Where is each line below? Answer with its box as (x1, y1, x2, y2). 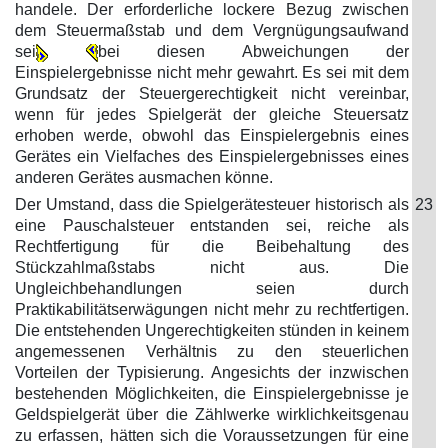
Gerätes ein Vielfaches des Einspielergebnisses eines (15, 148, 409, 165)
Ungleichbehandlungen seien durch (15, 280, 409, 297)
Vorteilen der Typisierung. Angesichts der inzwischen (15, 364, 409, 381)
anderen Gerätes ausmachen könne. (15, 169, 273, 186)
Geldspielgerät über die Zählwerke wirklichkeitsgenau (15, 406, 409, 423)
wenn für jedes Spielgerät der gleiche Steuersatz (15, 106, 409, 123)
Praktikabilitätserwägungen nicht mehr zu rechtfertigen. (15, 301, 409, 318)
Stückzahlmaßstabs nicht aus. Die (15, 259, 409, 276)
